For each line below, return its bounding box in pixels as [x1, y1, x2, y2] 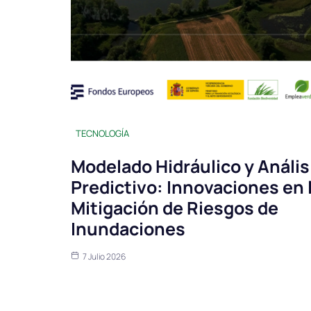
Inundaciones [71, 217, 185, 242]
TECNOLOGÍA [76, 127, 129, 140]
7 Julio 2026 [83, 251, 126, 263]
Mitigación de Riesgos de [71, 196, 278, 221]
